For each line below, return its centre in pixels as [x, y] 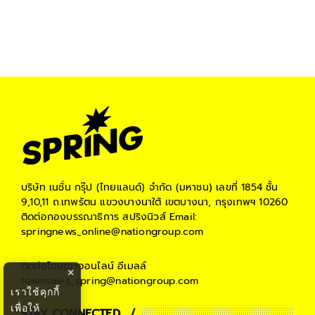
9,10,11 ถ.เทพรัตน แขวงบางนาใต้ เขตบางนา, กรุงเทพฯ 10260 [155, 202]
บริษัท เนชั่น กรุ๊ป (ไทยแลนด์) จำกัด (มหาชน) [117, 187]
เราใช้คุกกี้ [35, 291]
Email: [181, 217]
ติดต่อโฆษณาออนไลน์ [67, 266]
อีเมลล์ [130, 266]
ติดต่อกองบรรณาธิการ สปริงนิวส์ [94, 217]
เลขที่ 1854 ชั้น [245, 187]
